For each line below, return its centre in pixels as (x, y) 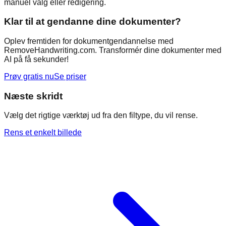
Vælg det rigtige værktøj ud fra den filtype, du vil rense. (101, 116)
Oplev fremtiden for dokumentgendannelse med (89, 41)
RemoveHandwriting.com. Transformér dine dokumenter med (113, 50)
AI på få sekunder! (36, 60)
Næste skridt (33, 96)
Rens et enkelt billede (43, 133)
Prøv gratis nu (29, 77)
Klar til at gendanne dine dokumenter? (93, 22)
